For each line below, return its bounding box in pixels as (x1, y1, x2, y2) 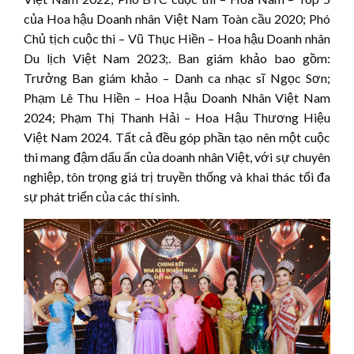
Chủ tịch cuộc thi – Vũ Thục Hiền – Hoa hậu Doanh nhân (24, 31, 330, 47)
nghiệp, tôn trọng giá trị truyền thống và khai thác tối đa (24, 169, 330, 185)
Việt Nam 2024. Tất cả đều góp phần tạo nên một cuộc (24, 130, 330, 145)
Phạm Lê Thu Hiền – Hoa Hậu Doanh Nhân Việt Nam (24, 90, 330, 106)
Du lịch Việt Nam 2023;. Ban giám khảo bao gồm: (24, 51, 330, 66)
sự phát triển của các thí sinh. (24, 189, 179, 205)
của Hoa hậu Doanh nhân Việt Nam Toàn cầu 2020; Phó (24, 11, 330, 27)
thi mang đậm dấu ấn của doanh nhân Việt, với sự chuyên (24, 149, 330, 165)
